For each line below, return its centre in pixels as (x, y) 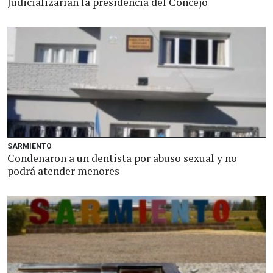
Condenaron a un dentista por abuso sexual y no (122, 158)
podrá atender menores (63, 171)
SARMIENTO (30, 146)
